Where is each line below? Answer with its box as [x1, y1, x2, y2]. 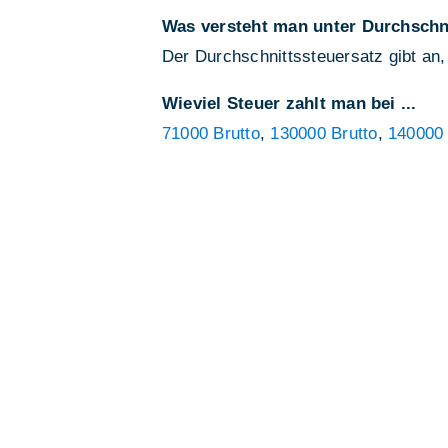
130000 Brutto [270, 124, 378, 144]
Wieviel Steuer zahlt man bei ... [162, 94, 417, 114]
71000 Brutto [162, 124, 260, 144]
